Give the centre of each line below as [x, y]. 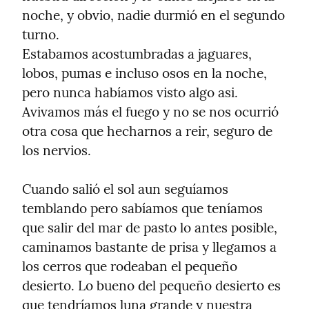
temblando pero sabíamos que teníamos [142, 209]
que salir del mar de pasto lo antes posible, [150, 228]
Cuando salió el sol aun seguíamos [125, 189]
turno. [41, 35]
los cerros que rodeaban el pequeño [130, 267]
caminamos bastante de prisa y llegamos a [149, 247]
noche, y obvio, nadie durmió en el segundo [153, 16]
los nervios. [57, 151]
